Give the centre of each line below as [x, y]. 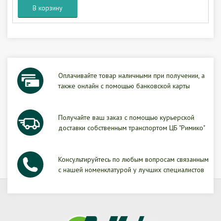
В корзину [48, 8]
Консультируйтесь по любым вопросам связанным [133, 159]
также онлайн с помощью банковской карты [124, 86]
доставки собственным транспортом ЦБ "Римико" [132, 128]
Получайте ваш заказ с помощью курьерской [126, 117]
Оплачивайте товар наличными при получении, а [131, 75]
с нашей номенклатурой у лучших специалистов [131, 169]
